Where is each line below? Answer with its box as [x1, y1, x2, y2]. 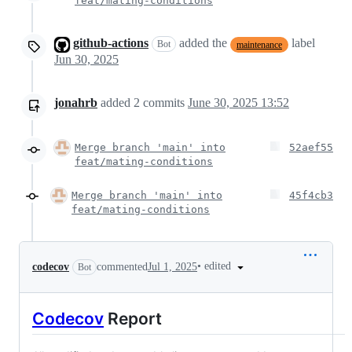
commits [140, 95, 188, 109]
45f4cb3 [289, 189, 333, 201]
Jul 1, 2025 [148, 260, 197, 273]
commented [97, 260, 148, 273]
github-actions [73, 36, 148, 50]
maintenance [236, 38, 282, 50]
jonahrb [54, 95, 97, 109]
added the [176, 36, 230, 50]
